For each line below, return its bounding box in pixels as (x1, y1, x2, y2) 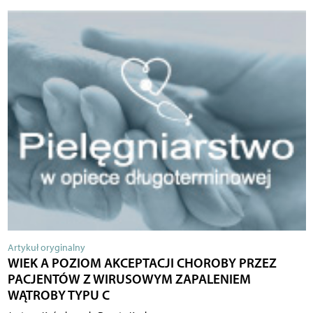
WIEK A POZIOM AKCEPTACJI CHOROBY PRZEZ (7, 254, 277, 272)
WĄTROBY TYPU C (7, 286, 110, 304)
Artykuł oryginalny (7, 242, 85, 254)
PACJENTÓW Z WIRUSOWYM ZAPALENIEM (7, 270, 251, 288)
